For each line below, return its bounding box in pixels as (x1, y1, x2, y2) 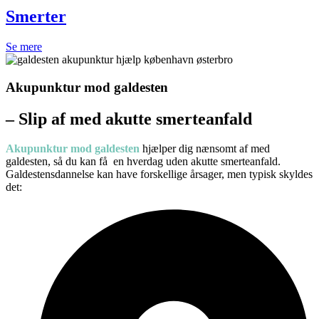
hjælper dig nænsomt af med (140, 142, 270, 155)
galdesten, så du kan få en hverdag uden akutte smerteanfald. (6, 155, 281, 168)
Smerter (6, 6, 66, 26)
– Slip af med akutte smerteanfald (6, 109, 252, 128)
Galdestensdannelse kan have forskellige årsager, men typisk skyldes (6, 168, 313, 181)
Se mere (6, 40, 42, 53)
